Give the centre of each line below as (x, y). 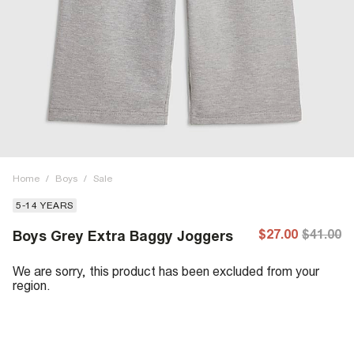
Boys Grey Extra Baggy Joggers (123, 236)
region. (32, 285)
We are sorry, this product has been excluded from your (166, 271)
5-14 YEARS (45, 205)
